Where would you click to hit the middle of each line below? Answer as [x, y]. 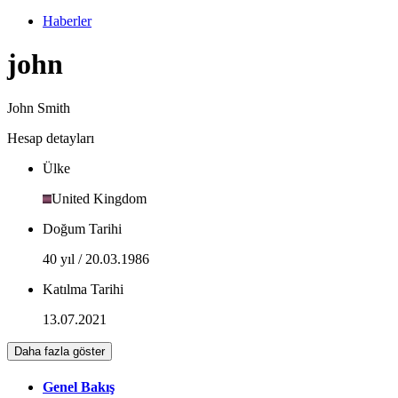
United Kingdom [99, 198]
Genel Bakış [79, 387]
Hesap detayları [51, 138]
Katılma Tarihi [83, 289]
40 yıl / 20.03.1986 [96, 259]
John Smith [39, 107]
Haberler [67, 21]
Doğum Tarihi [82, 228]
